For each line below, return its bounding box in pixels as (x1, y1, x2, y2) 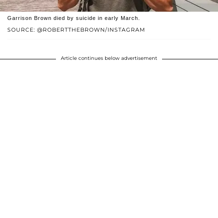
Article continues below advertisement (61, 55, 157, 62)
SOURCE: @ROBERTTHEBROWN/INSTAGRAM (7, 26, 145, 34)
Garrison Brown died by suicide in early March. (7, 15, 140, 21)
